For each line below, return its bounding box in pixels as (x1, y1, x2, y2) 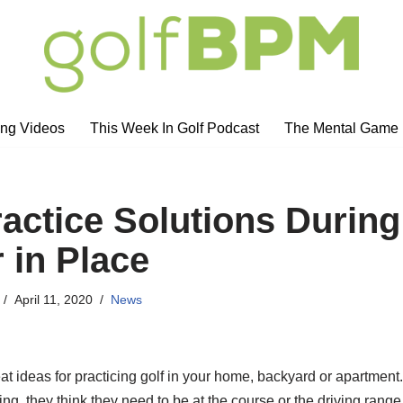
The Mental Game (284, 120, 399, 136)
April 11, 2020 (14, 291, 94, 307)
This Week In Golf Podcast (90, 120, 259, 136)
